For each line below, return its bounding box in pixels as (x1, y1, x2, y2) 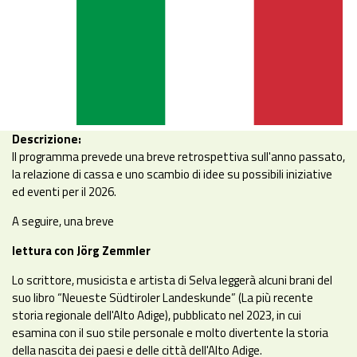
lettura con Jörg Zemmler (12, 241, 151, 261)
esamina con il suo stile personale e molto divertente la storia (12, 324, 328, 343)
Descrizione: (12, 130, 81, 149)
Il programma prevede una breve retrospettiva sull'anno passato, (12, 147, 345, 167)
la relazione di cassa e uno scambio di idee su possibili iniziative (12, 165, 332, 184)
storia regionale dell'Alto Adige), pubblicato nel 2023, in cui (12, 306, 301, 325)
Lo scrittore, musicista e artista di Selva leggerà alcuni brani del (12, 271, 332, 290)
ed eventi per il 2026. (12, 182, 116, 202)
